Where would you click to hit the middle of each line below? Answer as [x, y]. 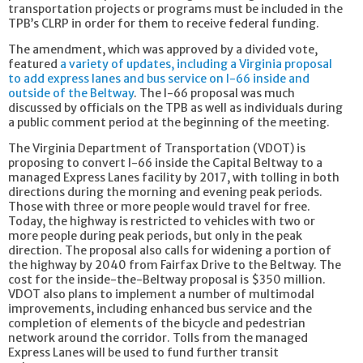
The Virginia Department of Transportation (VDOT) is [157, 149]
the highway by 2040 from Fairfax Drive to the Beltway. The [175, 265]
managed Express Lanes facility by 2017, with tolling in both [174, 178]
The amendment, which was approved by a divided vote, [163, 50]
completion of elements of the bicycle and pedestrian [157, 324]
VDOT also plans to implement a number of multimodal [161, 295]
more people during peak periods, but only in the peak [155, 236]
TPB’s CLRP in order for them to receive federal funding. [164, 24]
